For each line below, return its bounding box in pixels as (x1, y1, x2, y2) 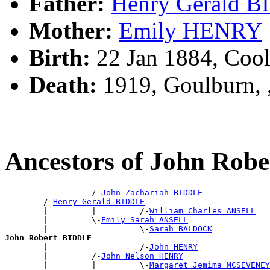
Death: (29, 71, 97, 98)
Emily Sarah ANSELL (101, 215, 188, 225)
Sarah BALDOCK (149, 224, 212, 234)
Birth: (29, 44, 90, 71)
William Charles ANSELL (149, 206, 256, 216)
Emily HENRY (119, 17, 262, 43)
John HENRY (149, 242, 198, 252)
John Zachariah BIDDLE (101, 188, 202, 198)
